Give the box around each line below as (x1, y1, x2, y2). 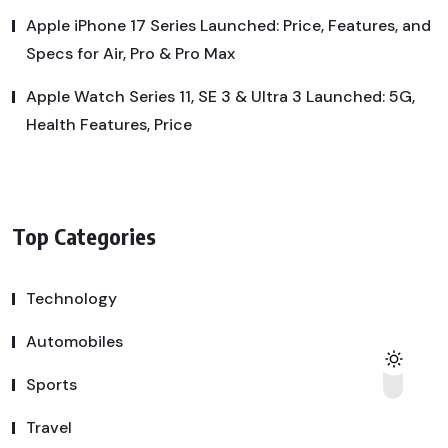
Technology (26, 287, 117, 309)
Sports (26, 373, 77, 395)
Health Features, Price (26, 114, 192, 136)
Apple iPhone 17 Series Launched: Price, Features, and (26, 15, 431, 37)
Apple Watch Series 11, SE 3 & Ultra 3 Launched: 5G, (26, 86, 415, 108)
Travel (26, 416, 72, 438)
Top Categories (12, 221, 156, 250)
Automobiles (26, 330, 123, 352)
